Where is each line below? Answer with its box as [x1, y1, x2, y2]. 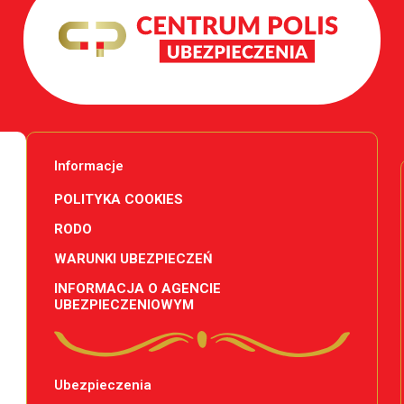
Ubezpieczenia [53, 377, 151, 394]
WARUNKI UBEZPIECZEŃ [53, 250, 213, 267]
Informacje [53, 157, 124, 174]
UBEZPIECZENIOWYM [53, 296, 194, 313]
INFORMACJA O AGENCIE [53, 280, 221, 297]
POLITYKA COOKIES [53, 190, 183, 207]
